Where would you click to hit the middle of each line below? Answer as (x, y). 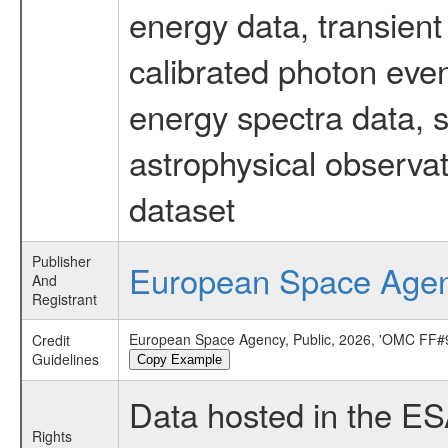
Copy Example (179, 359)
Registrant (64, 299)
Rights (51, 436)
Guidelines (65, 359)
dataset (181, 207)
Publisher (61, 261)
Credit (50, 340)
